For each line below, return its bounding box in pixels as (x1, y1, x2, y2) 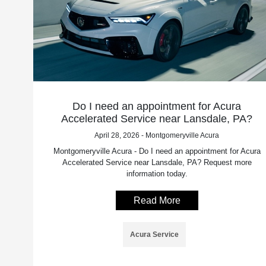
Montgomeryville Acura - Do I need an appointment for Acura (53, 146, 261, 156)
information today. (126, 169, 188, 178)
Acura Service (130, 230, 179, 239)
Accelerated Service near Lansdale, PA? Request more (62, 157, 252, 167)
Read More (133, 195, 180, 205)
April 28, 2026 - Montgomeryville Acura (94, 131, 220, 140)
